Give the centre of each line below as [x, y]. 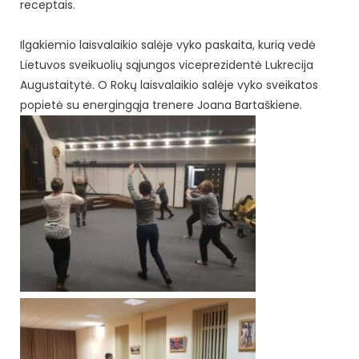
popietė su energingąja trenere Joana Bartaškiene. [161, 105]
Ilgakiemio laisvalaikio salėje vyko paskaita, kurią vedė [168, 44]
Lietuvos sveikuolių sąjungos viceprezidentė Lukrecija [167, 65]
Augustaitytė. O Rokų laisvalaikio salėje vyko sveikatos [169, 85]
